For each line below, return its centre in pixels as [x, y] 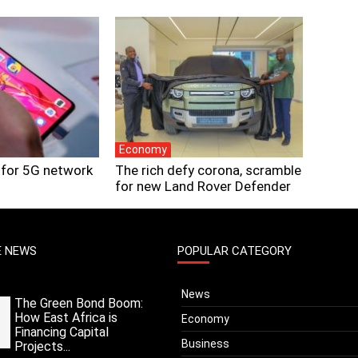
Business [205, 344]
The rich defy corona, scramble [208, 170]
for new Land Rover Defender [203, 186]
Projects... [42, 346]
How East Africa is [66, 318]
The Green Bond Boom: [79, 303]
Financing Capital [62, 332]
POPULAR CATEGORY [235, 251]
